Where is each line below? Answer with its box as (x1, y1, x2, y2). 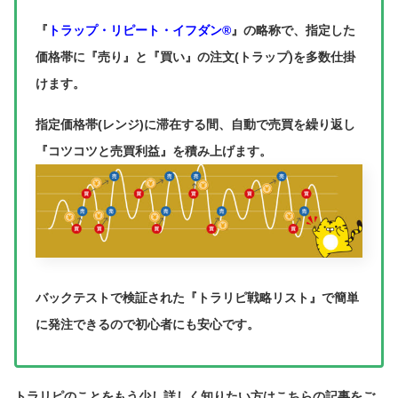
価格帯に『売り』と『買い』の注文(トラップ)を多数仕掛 (36, 49, 355, 64)
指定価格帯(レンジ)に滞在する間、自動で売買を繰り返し (36, 117, 355, 132)
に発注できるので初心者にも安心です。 (36, 316, 259, 331)
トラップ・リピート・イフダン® (48, 22, 231, 37)
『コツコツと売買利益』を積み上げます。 (36, 144, 272, 159)
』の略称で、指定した (231, 22, 355, 37)
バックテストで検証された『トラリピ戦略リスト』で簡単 (36, 290, 359, 305)
